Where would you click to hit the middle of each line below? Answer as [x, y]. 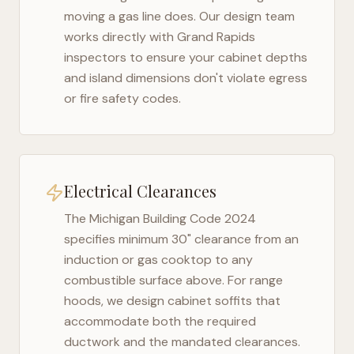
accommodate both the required [160, 321]
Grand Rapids [216, 37]
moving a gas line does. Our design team [179, 16]
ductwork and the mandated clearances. [182, 342]
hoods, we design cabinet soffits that [172, 301]
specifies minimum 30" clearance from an [181, 239]
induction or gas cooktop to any [158, 260]
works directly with [121, 37]
